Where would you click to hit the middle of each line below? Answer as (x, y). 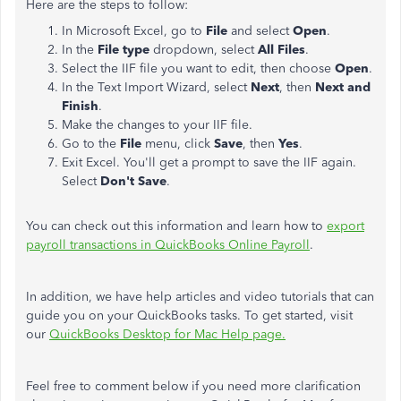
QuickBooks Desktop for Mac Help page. (167, 334)
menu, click (178, 144)
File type (124, 50)
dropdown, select (204, 50)
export (346, 226)
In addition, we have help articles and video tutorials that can (200, 297)
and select (260, 31)
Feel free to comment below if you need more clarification (193, 386)
